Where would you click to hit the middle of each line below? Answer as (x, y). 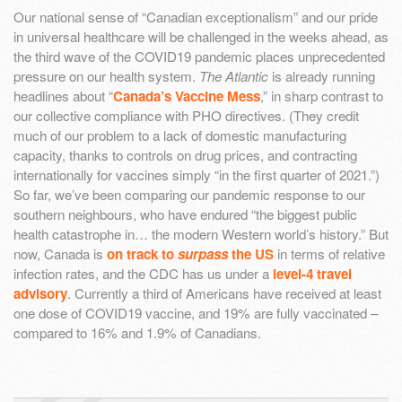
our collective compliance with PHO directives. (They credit (186, 115)
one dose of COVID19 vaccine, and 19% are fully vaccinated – (196, 312)
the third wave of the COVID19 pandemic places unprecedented (199, 56)
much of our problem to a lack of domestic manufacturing (180, 135)
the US (251, 253)
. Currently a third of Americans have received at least (224, 293)
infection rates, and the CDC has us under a (143, 273)
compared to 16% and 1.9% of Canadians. (137, 332)
